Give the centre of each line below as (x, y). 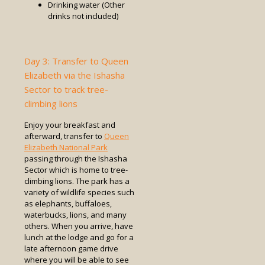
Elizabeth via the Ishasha (75, 75)
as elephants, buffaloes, (68, 204)
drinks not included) (83, 16)
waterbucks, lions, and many (75, 215)
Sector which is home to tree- (76, 170)
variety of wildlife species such (79, 193)
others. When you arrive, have (79, 226)
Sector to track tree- (66, 90)
